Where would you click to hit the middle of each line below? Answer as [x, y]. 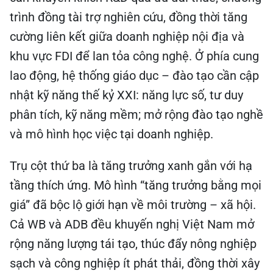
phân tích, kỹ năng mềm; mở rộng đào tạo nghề [136, 115]
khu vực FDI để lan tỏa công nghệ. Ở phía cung [134, 56]
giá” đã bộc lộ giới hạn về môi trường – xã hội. [133, 205]
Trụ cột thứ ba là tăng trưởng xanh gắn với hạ [131, 166]
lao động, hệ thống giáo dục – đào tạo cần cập [134, 76]
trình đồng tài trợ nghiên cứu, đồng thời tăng [129, 17]
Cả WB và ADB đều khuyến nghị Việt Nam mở [132, 224]
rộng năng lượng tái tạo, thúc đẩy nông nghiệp [133, 244]
